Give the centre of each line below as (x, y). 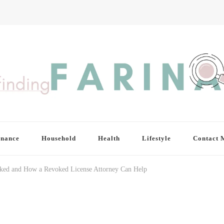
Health (109, 138)
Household (58, 138)
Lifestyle (156, 138)
